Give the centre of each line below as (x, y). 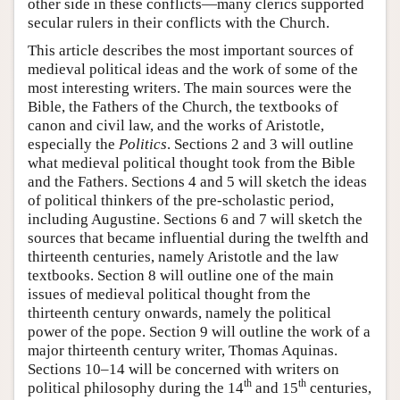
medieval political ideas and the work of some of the (193, 69)
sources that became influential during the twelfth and (198, 237)
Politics (143, 144)
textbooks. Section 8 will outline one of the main (181, 275)
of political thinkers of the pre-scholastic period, (181, 200)
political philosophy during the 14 (136, 387)
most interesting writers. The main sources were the (190, 87)
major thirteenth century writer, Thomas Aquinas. (183, 350)
